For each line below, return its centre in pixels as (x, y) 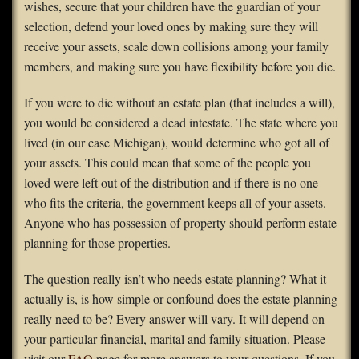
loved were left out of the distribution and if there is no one (171, 183)
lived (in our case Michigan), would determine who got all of (177, 143)
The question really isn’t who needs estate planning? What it (175, 279)
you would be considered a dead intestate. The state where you (181, 123)
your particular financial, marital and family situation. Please (175, 339)
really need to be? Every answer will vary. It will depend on (174, 319)
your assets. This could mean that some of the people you (167, 163)
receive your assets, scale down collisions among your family (176, 46)
